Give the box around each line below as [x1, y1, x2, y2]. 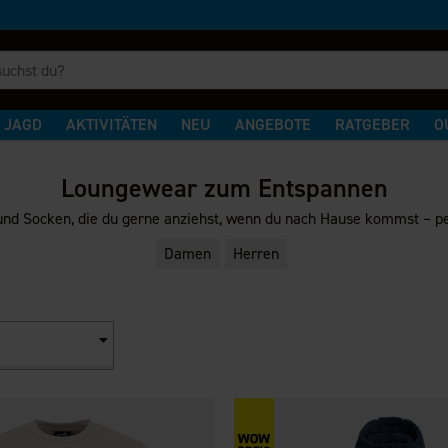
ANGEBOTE [235, 114, 312, 135]
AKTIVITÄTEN [66, 114, 158, 135]
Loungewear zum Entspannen [60, 171, 388, 205]
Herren [232, 243, 279, 264]
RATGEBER [335, 114, 411, 135]
